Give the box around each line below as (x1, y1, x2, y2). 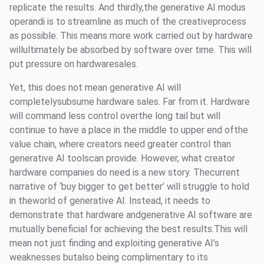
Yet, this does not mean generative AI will (9, 82, 181, 94)
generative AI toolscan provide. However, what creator (9, 153, 235, 164)
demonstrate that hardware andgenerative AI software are (9, 209, 252, 221)
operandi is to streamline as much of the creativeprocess (9, 16, 246, 28)
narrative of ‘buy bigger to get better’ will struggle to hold (9, 181, 249, 193)
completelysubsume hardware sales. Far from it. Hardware (9, 96, 250, 108)
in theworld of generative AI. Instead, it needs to (9, 195, 210, 207)
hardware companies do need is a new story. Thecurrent (9, 167, 240, 179)
